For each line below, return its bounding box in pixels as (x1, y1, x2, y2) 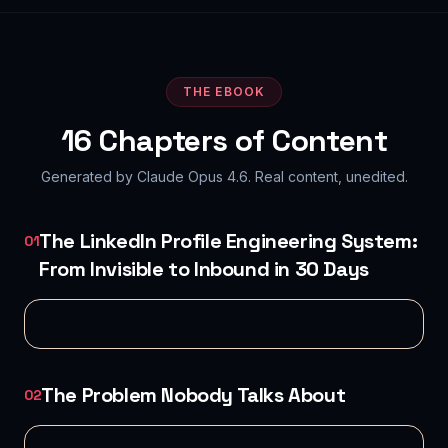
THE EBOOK (182, 84, 266, 99)
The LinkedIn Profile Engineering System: (39, 228, 418, 254)
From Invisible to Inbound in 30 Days (39, 256, 369, 282)
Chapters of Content (91, 121, 387, 160)
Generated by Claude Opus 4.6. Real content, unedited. (40, 168, 408, 185)
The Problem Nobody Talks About (41, 382, 346, 408)
